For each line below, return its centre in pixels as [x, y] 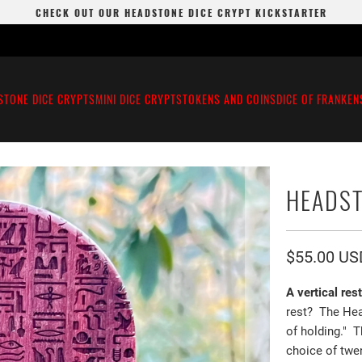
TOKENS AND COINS [229, 99]
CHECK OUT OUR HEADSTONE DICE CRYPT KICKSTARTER [181, 12]
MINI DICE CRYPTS [139, 99]
